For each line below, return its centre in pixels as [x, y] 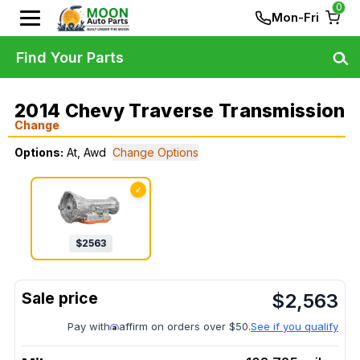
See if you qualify [295, 327]
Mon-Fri [295, 17]
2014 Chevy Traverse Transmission [180, 111]
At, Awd [86, 152]
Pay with [89, 327]
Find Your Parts [70, 57]
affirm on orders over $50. [185, 327]
